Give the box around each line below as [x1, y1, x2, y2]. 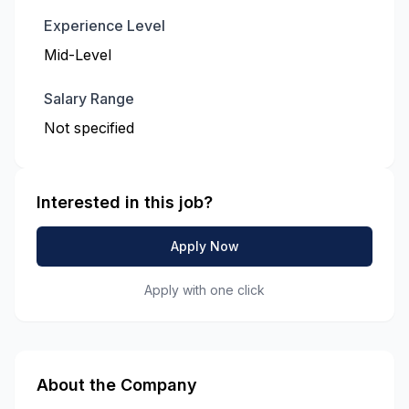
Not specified [44, 119, 134, 137]
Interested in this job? [37, 193, 213, 212]
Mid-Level [44, 46, 111, 64]
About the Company [37, 375, 197, 394]
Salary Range [44, 89, 134, 108]
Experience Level [44, 16, 165, 35]
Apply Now [170, 238, 239, 254]
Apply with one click [144, 282, 265, 298]
